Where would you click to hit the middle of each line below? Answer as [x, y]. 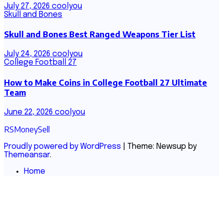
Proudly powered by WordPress [63, 146]
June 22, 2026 [29, 112]
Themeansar [27, 155]
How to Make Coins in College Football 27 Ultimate [106, 82]
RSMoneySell [27, 129]
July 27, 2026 [28, 6]
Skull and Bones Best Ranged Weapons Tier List [100, 35]
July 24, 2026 [28, 54]
